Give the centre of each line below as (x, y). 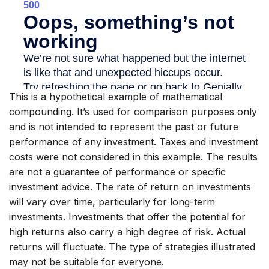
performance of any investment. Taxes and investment (134, 141)
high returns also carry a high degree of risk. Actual (127, 231)
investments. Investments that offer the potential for (127, 216)
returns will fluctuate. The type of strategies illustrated (132, 246)
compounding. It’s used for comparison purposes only (133, 111)
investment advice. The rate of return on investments (130, 186)
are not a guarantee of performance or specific (117, 171)
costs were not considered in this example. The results (133, 156)
